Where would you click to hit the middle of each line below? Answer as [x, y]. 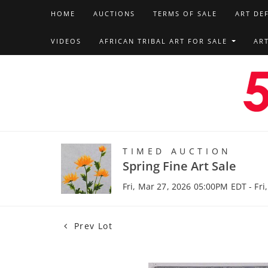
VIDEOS [66, 41]
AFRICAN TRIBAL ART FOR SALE [165, 41]
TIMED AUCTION [177, 151]
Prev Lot [92, 226]
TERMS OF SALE [185, 13]
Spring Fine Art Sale [179, 166]
